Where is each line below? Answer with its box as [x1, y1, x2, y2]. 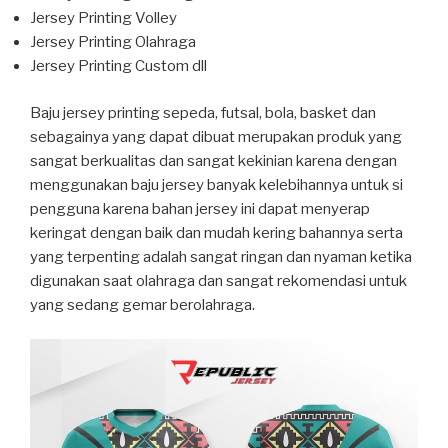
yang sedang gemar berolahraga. [30, 295, 255, 314]
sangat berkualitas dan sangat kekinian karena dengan [30, 151, 397, 170]
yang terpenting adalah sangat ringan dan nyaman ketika [30, 247, 412, 266]
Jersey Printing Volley [30, 9, 177, 28]
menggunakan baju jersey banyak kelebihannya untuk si [30, 175, 403, 194]
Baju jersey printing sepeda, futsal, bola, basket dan [30, 103, 376, 122]
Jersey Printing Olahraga [30, 33, 196, 52]
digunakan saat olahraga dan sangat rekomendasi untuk [30, 271, 407, 290]
